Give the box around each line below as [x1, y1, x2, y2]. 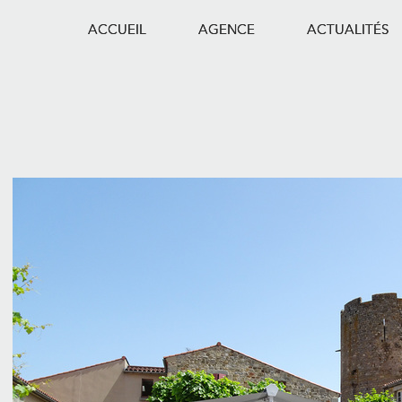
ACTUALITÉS [307, 21, 389, 39]
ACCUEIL [88, 21, 146, 39]
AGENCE [198, 21, 255, 39]
